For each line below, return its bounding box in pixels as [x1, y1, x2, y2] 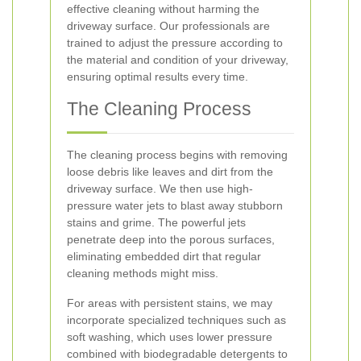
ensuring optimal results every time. [67, 70, 248, 83]
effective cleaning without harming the [67, 2, 259, 15]
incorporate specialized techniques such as [67, 313, 286, 326]
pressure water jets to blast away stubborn [67, 199, 283, 212]
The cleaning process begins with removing [67, 148, 288, 161]
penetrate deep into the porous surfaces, [67, 233, 275, 246]
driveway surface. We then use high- [67, 182, 253, 195]
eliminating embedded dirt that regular [67, 250, 261, 263]
